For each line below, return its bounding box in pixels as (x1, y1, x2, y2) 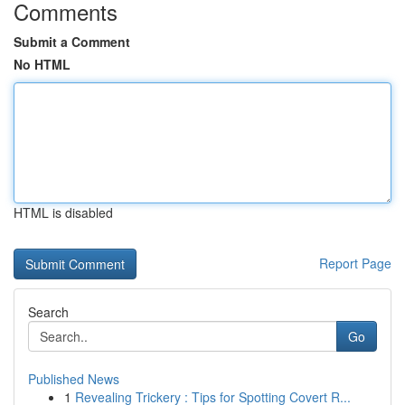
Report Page (319, 254, 391, 272)
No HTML (14, 55, 71, 73)
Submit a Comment (14, 33, 130, 51)
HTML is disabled (14, 203, 113, 221)
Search (28, 303, 69, 321)
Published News (28, 370, 119, 388)
